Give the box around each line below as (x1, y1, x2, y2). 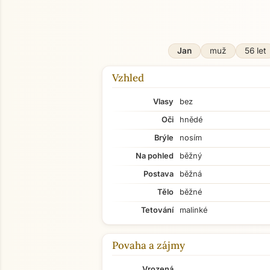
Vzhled (112, 71, 144, 84)
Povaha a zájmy (112, 239, 185, 252)
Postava (143, 169, 174, 178)
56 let (244, 46, 266, 55)
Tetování (141, 206, 174, 215)
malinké (180, 206, 207, 215)
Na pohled (136, 151, 174, 160)
